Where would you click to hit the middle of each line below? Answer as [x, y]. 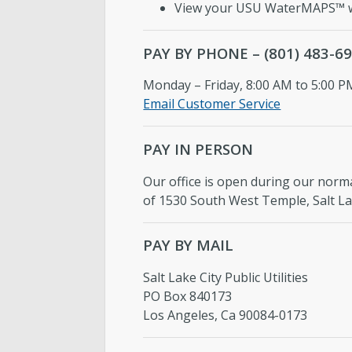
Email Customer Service [212, 104]
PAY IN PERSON [198, 148]
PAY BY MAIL [189, 245]
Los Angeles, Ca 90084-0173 [225, 315]
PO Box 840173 [188, 297]
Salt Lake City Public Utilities [226, 278]
